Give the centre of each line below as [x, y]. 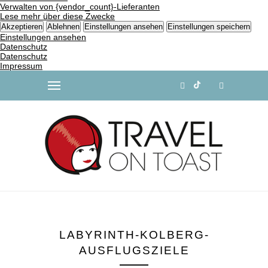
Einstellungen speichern [209, 26]
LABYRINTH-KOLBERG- [134, 235]
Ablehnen [63, 26]
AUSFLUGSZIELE [134, 251]
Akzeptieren [22, 26]
